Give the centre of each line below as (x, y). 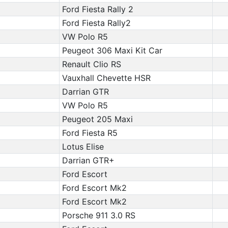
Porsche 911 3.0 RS (98, 215)
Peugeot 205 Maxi (97, 119)
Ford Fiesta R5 (90, 133)
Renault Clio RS (91, 64)
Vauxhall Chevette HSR (106, 78)
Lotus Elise (83, 147)
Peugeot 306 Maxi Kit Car (112, 50)
